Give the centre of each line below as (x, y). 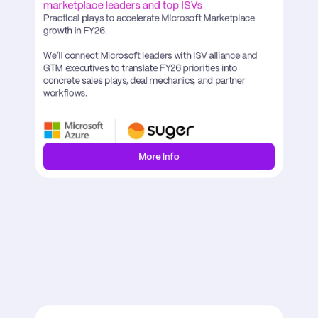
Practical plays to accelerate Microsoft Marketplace (149, 19)
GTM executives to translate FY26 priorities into (140, 68)
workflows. (65, 93)
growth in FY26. (75, 31)
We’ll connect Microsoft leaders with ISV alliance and (150, 56)
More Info (159, 157)
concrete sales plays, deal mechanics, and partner (144, 81)
